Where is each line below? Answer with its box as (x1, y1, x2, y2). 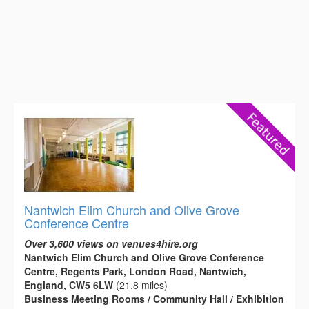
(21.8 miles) (113, 278, 168, 292)
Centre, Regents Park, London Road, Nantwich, (24, 264, 246, 279)
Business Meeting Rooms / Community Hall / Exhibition (24, 292, 284, 306)
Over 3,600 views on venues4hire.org (24, 237, 198, 251)
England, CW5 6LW (24, 278, 113, 292)
